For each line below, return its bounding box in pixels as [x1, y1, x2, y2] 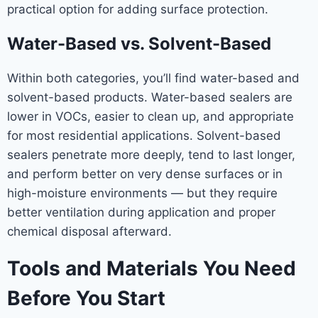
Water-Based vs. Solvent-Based [7, 33, 271, 54]
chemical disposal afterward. [7, 224, 172, 238]
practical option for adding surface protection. [7, 2, 268, 16]
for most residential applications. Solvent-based [7, 128, 281, 143]
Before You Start [7, 286, 165, 310]
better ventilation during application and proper [7, 205, 275, 219]
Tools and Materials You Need [7, 256, 296, 280]
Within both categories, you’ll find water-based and [7, 71, 300, 85]
